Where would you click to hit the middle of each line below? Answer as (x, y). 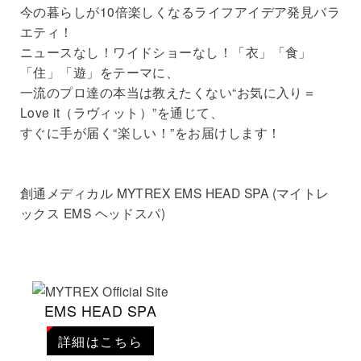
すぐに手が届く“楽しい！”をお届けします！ (151, 133)
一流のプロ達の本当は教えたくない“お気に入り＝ (168, 92)
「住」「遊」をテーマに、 (100, 72)
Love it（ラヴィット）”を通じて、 (122, 112)
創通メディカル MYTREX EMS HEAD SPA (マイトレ (175, 193)
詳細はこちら (100, 341)
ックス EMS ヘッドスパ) (93, 213)
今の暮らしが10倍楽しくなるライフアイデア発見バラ (180, 12)
